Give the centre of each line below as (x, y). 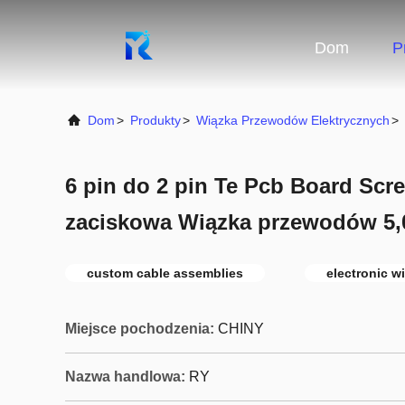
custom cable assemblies (165, 273)
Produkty (155, 120)
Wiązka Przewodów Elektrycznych (293, 120)
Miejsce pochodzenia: (140, 329)
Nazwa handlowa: (125, 377)
